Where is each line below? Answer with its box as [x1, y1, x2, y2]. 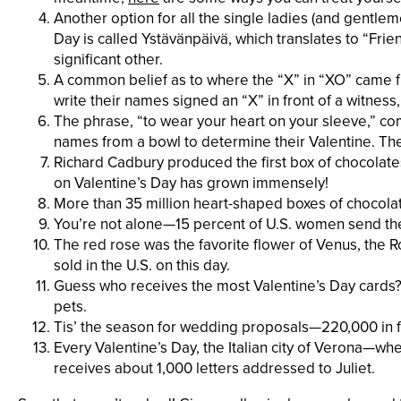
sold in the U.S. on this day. [54, 256, 230, 275]
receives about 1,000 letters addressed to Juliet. [54, 359, 375, 378]
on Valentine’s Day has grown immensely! [54, 174, 328, 192]
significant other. [54, 50, 163, 69]
